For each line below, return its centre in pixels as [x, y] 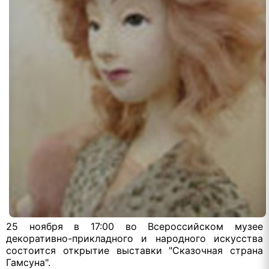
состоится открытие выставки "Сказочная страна [134, 250]
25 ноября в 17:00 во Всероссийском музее [134, 226]
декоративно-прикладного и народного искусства [134, 238]
